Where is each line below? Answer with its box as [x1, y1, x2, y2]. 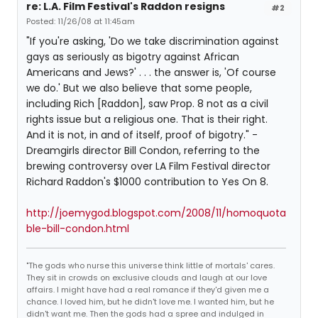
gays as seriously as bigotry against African [26, 50, 239, 64]
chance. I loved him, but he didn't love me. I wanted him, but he [26, 296, 274, 307]
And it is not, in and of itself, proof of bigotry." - [26, 128, 258, 142]
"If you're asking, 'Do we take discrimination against [26, 34, 279, 48]
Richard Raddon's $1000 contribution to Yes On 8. [26, 175, 268, 189]
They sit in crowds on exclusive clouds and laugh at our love [26, 272, 267, 283]
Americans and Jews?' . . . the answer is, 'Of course [26, 65, 276, 79]
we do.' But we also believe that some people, [26, 81, 252, 95]
